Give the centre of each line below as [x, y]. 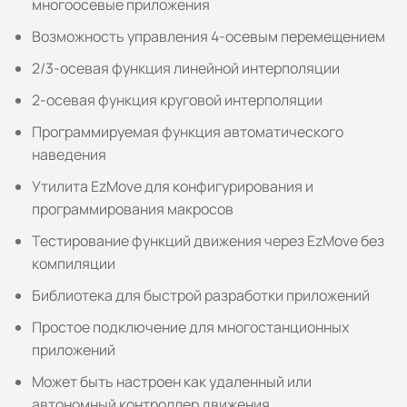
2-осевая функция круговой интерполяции [177, 100]
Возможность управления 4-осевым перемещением [208, 37]
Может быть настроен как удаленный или [172, 382]
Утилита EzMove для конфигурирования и [173, 187]
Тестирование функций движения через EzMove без [208, 241]
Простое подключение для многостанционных [190, 328]
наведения [69, 155]
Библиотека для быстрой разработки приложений [201, 296]
